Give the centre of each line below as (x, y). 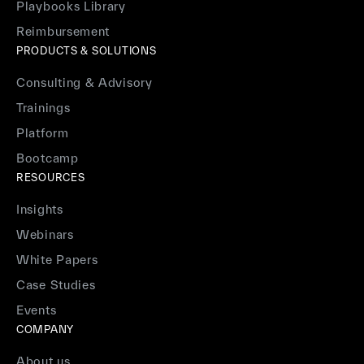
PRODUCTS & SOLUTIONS (87, 51)
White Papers (57, 260)
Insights (40, 210)
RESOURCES (51, 178)
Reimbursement (63, 32)
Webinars (45, 235)
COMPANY (45, 330)
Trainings (43, 108)
